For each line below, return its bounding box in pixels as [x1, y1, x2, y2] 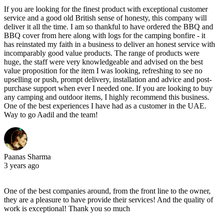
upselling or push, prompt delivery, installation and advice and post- [4, 75, 212, 84]
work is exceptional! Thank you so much [4, 204, 130, 213]
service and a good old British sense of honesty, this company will [4, 13, 207, 22]
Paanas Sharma [4, 152, 51, 161]
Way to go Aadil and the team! [4, 110, 98, 119]
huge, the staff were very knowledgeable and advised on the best [4, 57, 203, 66]
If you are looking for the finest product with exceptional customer [4, 4, 208, 13]
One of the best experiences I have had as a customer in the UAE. [4, 101, 206, 110]
